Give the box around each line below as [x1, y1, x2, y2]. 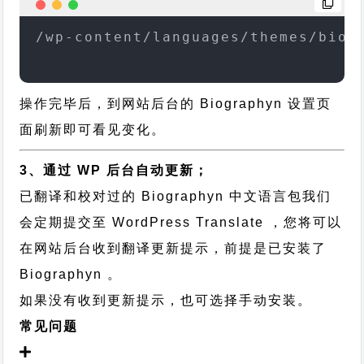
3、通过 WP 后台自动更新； [19, 163, 210, 177]
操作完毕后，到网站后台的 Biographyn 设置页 [19, 97, 332, 110]
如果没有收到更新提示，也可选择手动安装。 [19, 293, 313, 307]
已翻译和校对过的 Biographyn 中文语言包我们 [19, 189, 332, 203]
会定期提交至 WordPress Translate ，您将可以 [19, 215, 343, 229]
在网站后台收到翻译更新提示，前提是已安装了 [19, 241, 327, 255]
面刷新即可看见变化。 [19, 123, 167, 136]
